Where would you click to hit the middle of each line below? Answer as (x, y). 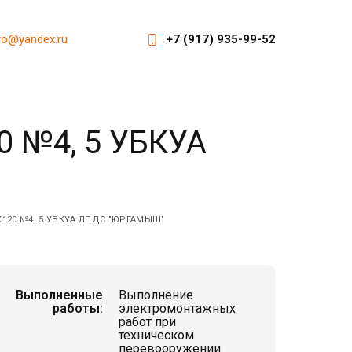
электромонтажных (177, 308)
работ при (147, 322)
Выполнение (156, 295)
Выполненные (59, 295)
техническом (156, 335)
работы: (78, 308)
